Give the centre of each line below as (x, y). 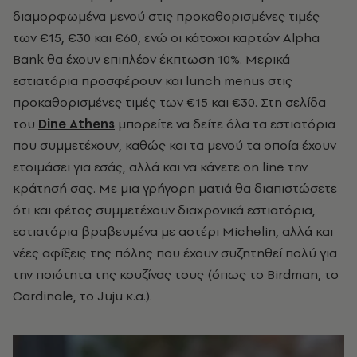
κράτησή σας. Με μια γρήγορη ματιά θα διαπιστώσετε (175, 188)
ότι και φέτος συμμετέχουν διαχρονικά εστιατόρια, (164, 210)
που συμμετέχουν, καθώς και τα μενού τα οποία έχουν (175, 145)
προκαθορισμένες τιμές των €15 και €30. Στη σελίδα (169, 102)
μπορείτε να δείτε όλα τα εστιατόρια (225, 124)
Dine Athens (76, 124)
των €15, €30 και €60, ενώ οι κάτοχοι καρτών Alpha (166, 38)
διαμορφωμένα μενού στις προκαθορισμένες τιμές (166, 16)
